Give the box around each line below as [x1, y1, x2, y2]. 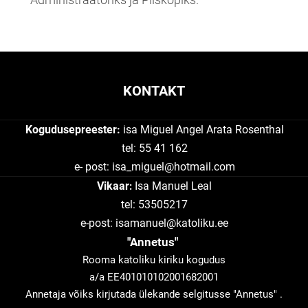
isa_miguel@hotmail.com [112, 160, 235, 174]
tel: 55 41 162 [122, 142, 188, 155]
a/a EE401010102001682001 [89, 271, 219, 284]
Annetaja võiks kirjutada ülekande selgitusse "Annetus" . [25, 288, 283, 301]
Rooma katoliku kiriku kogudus [82, 254, 225, 267]
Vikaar [96, 179, 129, 193]
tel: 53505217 [120, 198, 188, 212]
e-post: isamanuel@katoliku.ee [80, 217, 228, 230]
